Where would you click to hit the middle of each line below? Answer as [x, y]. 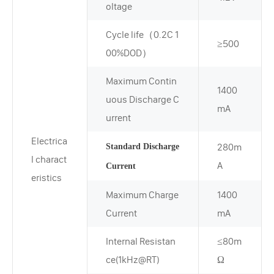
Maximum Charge [142, 194]
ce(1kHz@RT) [133, 259]
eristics [46, 177]
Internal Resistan [141, 241]
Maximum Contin [141, 81]
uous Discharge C [143, 99]
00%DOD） [129, 53]
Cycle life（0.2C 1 [142, 34]
